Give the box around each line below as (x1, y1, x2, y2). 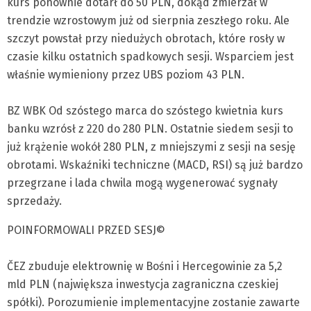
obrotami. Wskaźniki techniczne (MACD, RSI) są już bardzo (7, 158, 303, 171)
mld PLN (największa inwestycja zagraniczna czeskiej (7, 278, 278, 291)
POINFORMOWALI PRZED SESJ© (7, 224, 165, 237)
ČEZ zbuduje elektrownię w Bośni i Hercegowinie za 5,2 (7, 260, 283, 273)
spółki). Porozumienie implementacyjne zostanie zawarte (7, 296, 300, 309)
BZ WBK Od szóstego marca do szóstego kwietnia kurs (7, 104, 283, 117)
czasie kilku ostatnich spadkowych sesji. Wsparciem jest (7, 50, 294, 63)
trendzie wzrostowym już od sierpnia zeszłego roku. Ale (7, 14, 289, 27)
